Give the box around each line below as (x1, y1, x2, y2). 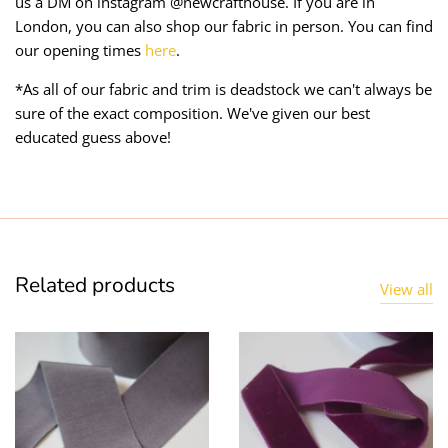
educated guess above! (15, 126, 171, 147)
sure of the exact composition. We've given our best (15, 102, 370, 123)
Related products (15, 271, 175, 300)
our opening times (15, 39, 141, 60)
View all (380, 278, 433, 299)
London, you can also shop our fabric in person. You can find (15, 15, 433, 36)
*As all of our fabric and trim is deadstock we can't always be (15, 78, 432, 99)
